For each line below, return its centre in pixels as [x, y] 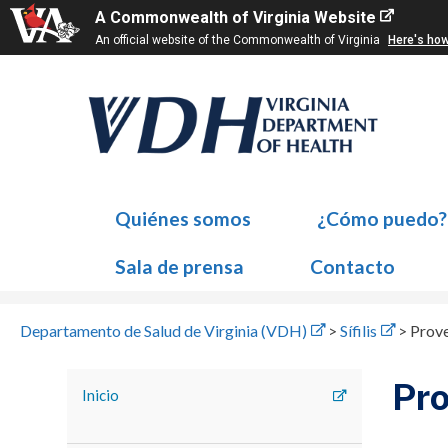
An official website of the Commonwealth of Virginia [239, 40]
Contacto [352, 266]
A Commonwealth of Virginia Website [235, 17]
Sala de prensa [179, 266]
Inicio [101, 395]
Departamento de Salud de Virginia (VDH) [163, 330]
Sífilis [358, 330]
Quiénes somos [182, 218]
